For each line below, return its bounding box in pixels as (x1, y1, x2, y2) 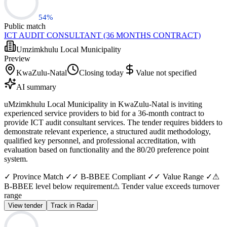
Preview (4, 54, 30, 63)
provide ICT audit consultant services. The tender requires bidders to (4, 118, 222, 127)
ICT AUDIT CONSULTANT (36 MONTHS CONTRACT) (4, 30, 201, 40)
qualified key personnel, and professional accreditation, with (4, 136, 196, 145)
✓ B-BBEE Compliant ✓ (72, 172, 154, 181)
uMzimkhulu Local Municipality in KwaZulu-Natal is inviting (4, 99, 202, 108)
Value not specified (136, 68, 197, 77)
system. (4, 154, 28, 163)
